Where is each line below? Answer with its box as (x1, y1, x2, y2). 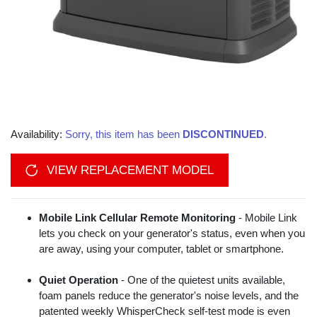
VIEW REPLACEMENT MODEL (43, 163, 214, 178)
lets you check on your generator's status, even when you (39, 227, 305, 240)
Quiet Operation (39, 274, 118, 287)
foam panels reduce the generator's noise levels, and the (39, 289, 299, 302)
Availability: (11, 128, 65, 141)
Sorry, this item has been (65, 128, 183, 141)
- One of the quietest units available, (118, 274, 285, 287)
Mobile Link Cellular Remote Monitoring (39, 212, 236, 224)
